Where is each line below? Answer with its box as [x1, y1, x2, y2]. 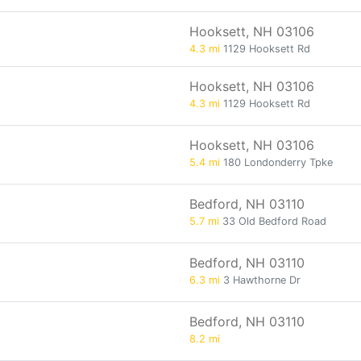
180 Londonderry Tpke [220, 156, 333, 168]
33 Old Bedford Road [219, 215, 326, 227]
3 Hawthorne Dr [220, 274, 301, 286]
